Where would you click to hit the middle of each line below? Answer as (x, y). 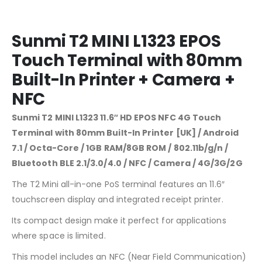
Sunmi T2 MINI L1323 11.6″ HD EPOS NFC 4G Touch (117, 117)
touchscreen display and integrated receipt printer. (118, 199)
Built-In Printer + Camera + (123, 80)
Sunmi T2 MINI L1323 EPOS (116, 41)
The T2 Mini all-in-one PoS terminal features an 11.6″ (118, 184)
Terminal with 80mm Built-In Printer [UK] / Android (125, 132)
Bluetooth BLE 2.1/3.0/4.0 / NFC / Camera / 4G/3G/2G (127, 163)
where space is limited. (59, 235)
